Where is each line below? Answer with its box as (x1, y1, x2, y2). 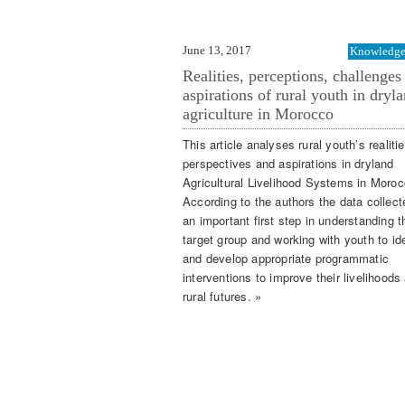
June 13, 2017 (183, 42, 251, 57)
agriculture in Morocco (183, 104, 334, 123)
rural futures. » (183, 287, 262, 306)
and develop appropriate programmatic (183, 250, 390, 268)
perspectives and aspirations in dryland (183, 155, 394, 173)
